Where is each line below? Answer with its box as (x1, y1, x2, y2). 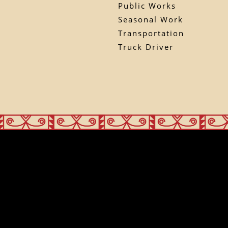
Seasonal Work (118, 14, 183, 24)
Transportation (118, 27, 184, 38)
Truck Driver (118, 41, 174, 52)
